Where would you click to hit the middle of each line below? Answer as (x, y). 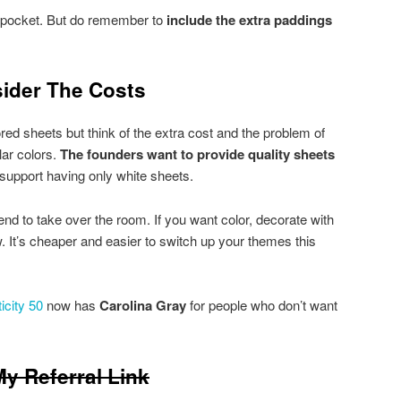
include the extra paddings (249, 19)
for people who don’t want (262, 305)
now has (71, 305)
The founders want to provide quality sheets (197, 154)
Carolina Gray (143, 306)
